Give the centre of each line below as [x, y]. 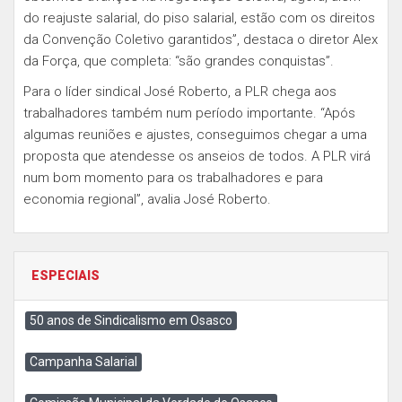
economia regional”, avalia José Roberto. [147, 199]
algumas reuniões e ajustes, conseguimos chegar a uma [195, 135]
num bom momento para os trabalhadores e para [173, 178]
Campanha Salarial [83, 362]
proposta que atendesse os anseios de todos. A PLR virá [197, 156]
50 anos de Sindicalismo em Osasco [131, 320]
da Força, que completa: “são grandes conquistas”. [179, 61]
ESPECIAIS [66, 275]
